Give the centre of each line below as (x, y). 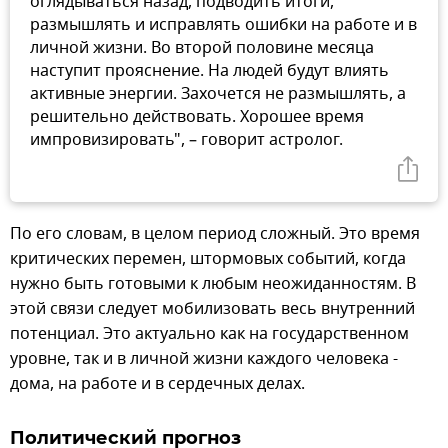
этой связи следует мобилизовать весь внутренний (212, 309)
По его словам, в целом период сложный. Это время (215, 234)
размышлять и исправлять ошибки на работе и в (223, 25)
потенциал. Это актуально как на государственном (209, 334)
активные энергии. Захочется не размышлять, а (218, 94)
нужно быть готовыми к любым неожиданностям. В (213, 284)
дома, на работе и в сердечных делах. (157, 384)
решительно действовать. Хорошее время (197, 117)
